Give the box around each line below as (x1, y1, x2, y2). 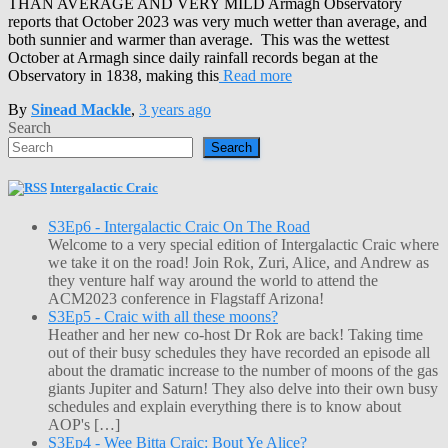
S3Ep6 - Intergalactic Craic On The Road (48, 218, 310, 236)
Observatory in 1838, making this (8, 66, 219, 84)
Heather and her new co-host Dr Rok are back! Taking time (48, 326, 423, 344)
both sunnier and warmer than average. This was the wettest (8, 30, 389, 48)
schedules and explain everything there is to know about (48, 398, 401, 416)
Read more (219, 66, 292, 84)
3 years (139, 100, 184, 118)
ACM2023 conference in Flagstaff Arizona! (48, 290, 324, 308)
